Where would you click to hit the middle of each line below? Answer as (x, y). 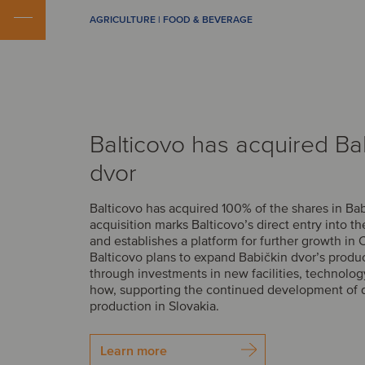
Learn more (134, 351)
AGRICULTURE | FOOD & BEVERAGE (171, 20)
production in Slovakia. (154, 306)
